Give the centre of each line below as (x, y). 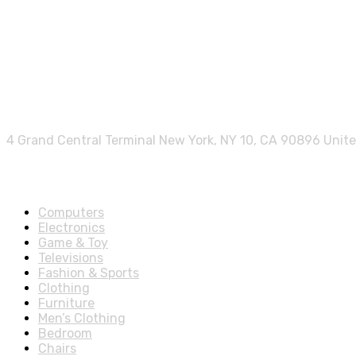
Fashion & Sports (89, 273)
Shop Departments (96, 176)
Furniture (66, 303)
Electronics (72, 227)
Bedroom (65, 333)
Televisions (71, 257)
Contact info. (70, 104)
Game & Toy (73, 242)
